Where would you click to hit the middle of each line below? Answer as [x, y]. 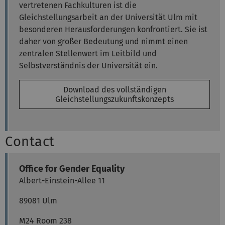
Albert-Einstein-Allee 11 [62, 181]
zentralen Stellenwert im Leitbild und [88, 54]
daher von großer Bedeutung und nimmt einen [103, 42]
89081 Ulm [38, 201]
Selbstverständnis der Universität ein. [88, 66]
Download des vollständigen [115, 90]
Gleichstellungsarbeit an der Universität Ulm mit [108, 18]
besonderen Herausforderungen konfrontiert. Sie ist [113, 30]
